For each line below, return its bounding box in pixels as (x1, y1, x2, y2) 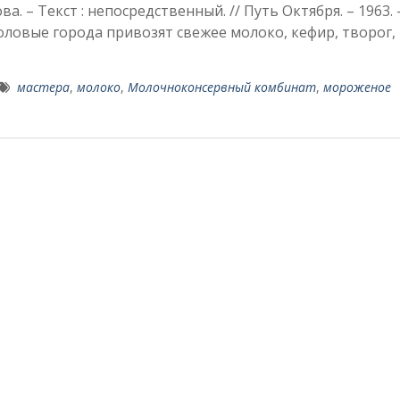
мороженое (323, 79, 391, 96)
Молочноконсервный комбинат (128, 79, 316, 96)
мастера (17, 79, 70, 96)
